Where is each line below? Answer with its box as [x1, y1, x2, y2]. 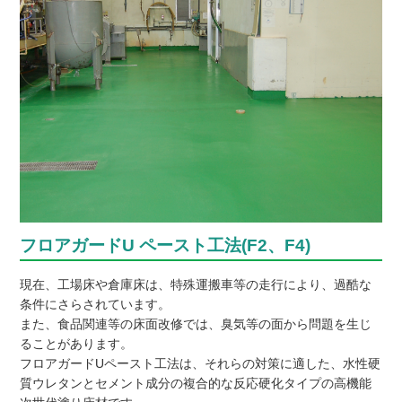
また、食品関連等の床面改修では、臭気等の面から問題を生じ [19, 316, 371, 331]
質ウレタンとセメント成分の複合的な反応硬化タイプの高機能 [19, 375, 371, 390]
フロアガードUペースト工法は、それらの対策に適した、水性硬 [19, 355, 380, 371]
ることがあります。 [19, 336, 133, 351]
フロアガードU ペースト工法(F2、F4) [19, 234, 310, 255]
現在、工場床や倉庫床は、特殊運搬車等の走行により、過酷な [19, 276, 371, 292]
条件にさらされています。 [19, 296, 170, 311]
